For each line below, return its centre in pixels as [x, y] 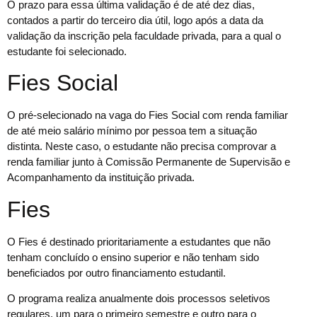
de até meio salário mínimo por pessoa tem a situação [132, 131]
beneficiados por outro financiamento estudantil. [116, 272]
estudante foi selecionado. [67, 51]
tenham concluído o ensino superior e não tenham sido [133, 257]
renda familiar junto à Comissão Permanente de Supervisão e [149, 162]
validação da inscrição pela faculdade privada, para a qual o [144, 35]
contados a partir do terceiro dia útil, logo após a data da [135, 20]
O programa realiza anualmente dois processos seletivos [139, 298]
